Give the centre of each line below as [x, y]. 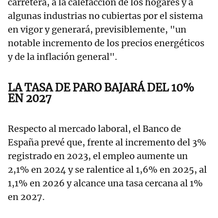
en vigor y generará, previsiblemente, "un [97, 30]
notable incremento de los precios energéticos [106, 43]
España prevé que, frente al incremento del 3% [107, 143]
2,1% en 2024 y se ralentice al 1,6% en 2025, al [107, 170]
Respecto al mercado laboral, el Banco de [94, 129]
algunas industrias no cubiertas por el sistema [105, 16]
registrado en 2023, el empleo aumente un [98, 156]
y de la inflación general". [65, 57]
